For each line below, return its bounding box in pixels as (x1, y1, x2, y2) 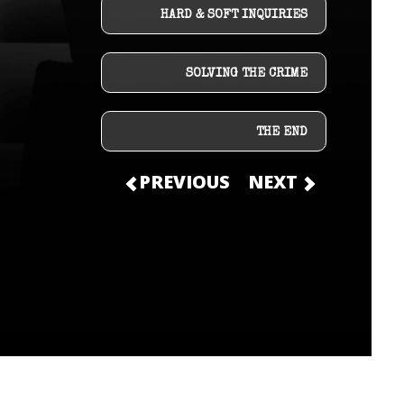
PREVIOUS (133, 170, 230, 194)
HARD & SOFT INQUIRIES (160, 9, 308, 22)
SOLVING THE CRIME (185, 68, 308, 80)
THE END (255, 126, 308, 139)
